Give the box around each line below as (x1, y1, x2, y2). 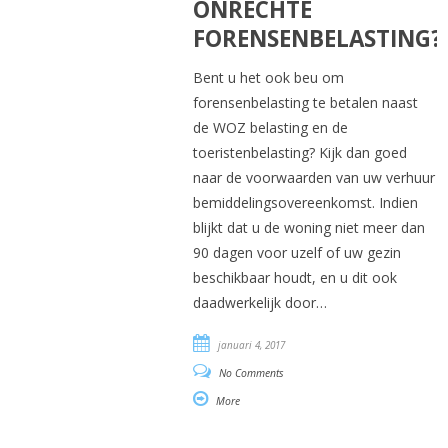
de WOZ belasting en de (192, 117, 348, 137)
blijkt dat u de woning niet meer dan (192, 217, 425, 237)
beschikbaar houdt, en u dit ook (192, 267, 397, 287)
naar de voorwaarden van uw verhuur (192, 167, 435, 187)
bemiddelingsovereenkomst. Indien (192, 192, 418, 212)
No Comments (218, 365, 284, 380)
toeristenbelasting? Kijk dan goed (192, 142, 407, 162)
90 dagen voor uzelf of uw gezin (192, 242, 401, 262)
